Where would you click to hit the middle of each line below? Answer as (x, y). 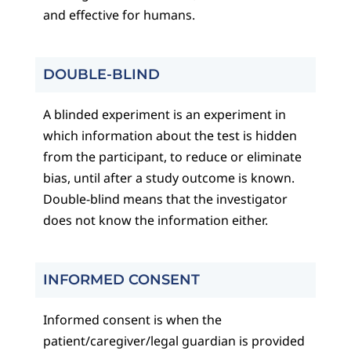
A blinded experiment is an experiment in (164, 115)
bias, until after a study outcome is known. (168, 178)
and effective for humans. (119, 15)
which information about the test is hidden (170, 136)
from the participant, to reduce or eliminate (172, 157)
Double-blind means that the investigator (165, 199)
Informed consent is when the (132, 320)
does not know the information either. (155, 221)
